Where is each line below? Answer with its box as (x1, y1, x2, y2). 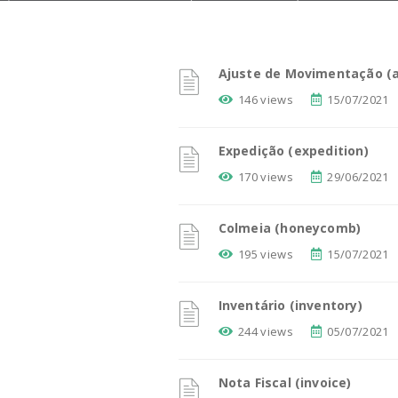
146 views (238, 92, 293, 107)
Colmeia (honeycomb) (218, 219, 362, 236)
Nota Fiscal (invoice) (218, 374, 352, 391)
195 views (238, 246, 293, 262)
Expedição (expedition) (218, 142, 369, 159)
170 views (238, 169, 293, 185)
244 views (238, 323, 293, 339)
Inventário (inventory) (218, 297, 362, 314)
